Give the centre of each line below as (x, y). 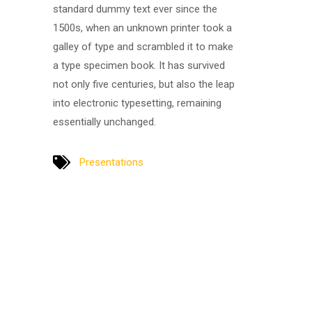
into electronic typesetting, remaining (137, 103)
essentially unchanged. (104, 122)
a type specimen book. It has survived (139, 65)
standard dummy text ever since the (135, 9)
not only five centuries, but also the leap (144, 84)
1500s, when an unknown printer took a (142, 28)
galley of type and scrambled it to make (143, 47)
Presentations (111, 162)
